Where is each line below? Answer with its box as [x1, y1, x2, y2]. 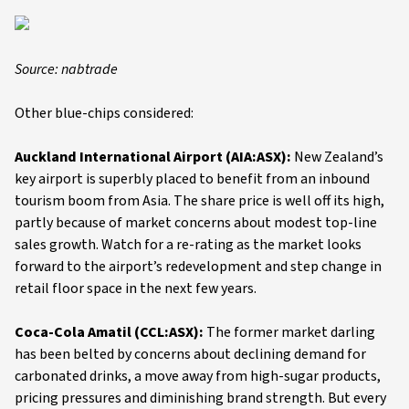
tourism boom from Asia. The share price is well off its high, [15, 191, 384, 211]
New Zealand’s [291, 147, 383, 167]
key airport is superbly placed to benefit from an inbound [15, 169, 370, 189]
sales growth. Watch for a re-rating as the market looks [15, 235, 362, 255]
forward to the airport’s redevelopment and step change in [15, 257, 382, 277]
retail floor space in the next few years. [15, 278, 257, 299]
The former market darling [206, 322, 375, 342]
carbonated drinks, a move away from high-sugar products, [15, 366, 381, 386]
